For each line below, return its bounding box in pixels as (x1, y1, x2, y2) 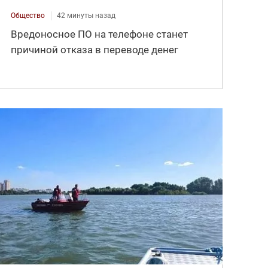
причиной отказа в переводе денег (11, 43, 179, 56)
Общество (11, 11, 45, 20)
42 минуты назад (57, 11, 116, 20)
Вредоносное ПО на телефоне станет (11, 28, 188, 40)
